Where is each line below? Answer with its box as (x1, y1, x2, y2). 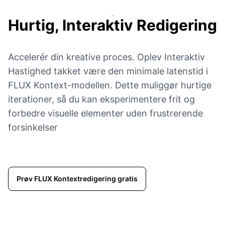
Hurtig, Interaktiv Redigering (8, 16, 217, 35)
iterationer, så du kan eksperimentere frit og (8, 94, 195, 105)
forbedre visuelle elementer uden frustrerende (8, 108, 203, 119)
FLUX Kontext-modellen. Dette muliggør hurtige (8, 80, 211, 91)
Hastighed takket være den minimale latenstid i (8, 66, 208, 77)
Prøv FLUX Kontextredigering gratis (17, 174, 138, 183)
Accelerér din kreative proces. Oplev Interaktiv (8, 52, 205, 63)
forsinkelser (8, 122, 58, 133)
